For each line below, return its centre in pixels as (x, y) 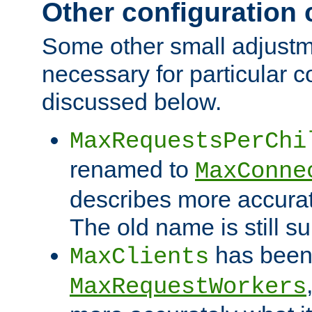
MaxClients (139, 257)
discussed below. (132, 102)
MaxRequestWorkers (188, 287)
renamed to (132, 170)
